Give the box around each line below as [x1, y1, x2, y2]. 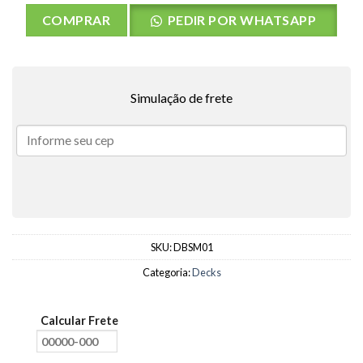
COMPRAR [41, 12, 111, 28]
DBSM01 [173, 241, 213, 254]
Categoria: [142, 266, 192, 280]
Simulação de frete [130, 90, 233, 106]
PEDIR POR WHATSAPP [167, 12, 317, 28]
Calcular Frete [40, 314, 118, 328]
